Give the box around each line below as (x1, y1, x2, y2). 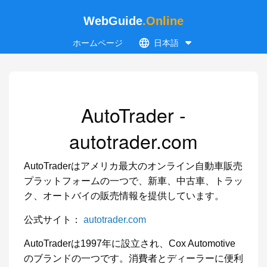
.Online (142, 14, 184, 27)
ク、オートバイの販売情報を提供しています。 (24, 191, 224, 201)
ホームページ (73, 38, 123, 48)
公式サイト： (24, 215, 83, 225)
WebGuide (83, 14, 142, 27)
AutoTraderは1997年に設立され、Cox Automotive (24, 238, 235, 249)
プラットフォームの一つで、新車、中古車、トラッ (24, 176, 243, 186)
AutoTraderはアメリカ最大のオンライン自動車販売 (24, 161, 243, 171)
